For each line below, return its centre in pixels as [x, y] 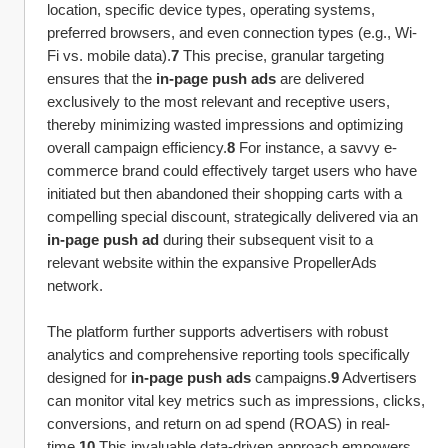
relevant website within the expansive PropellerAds [212, 262]
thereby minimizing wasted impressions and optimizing [225, 124]
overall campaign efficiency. [137, 147]
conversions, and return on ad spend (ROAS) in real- [218, 423]
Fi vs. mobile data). [109, 55]
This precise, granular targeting [281, 55]
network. [75, 285]
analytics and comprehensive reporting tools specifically [228, 354]
